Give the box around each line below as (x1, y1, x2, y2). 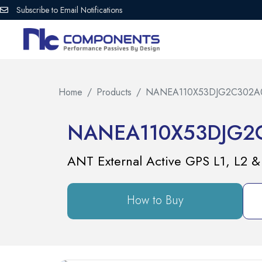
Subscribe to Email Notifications (16, 4, 122, 16)
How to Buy (126, 192, 184, 209)
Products (96, 85, 132, 99)
